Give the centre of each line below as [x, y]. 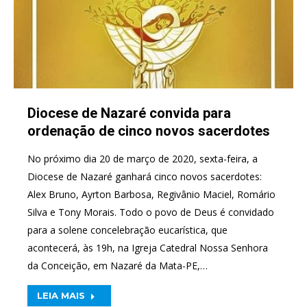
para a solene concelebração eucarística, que [127, 230]
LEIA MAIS [61, 295]
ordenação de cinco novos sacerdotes [149, 131]
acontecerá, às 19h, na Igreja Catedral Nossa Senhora [148, 247]
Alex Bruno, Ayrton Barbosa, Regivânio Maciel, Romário [151, 194]
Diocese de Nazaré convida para [129, 113]
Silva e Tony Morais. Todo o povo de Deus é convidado [151, 212]
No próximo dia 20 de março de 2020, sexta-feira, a [143, 158]
